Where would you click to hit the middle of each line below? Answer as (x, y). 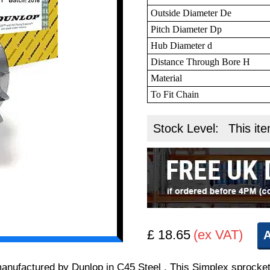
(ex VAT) (218, 234)
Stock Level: (188, 128)
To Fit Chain (175, 94)
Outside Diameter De (191, 13)
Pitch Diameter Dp (187, 29)
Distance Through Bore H (201, 61)
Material (167, 78)
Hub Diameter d (182, 45)
